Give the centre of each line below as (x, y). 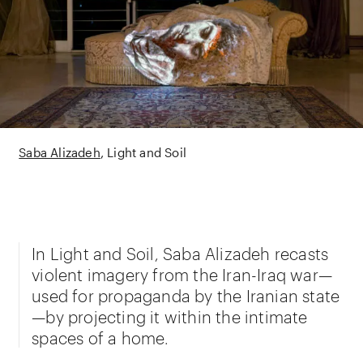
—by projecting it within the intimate (170, 315)
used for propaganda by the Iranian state (186, 294)
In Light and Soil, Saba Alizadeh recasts (180, 252)
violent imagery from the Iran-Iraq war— (182, 273)
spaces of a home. (100, 336)
